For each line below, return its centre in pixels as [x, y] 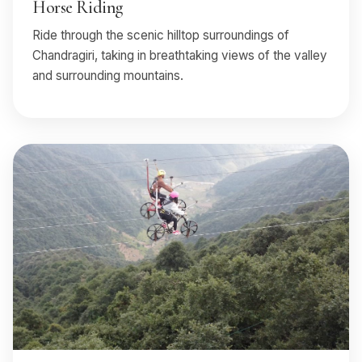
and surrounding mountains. [108, 75]
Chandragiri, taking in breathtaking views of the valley [180, 55]
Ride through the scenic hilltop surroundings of [161, 35]
